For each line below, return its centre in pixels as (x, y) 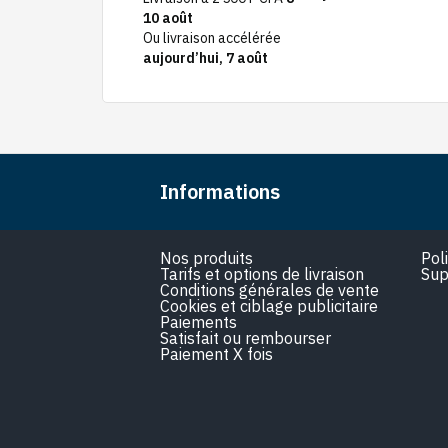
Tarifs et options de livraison (262, 273)
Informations (220, 191)
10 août (168, 17)
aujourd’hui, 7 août (205, 57)
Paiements (198, 321)
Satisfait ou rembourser (245, 337)
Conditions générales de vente (269, 289)
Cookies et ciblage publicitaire (269, 305)
